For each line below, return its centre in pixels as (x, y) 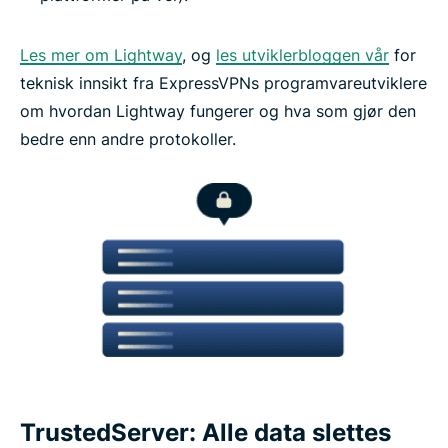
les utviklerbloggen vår (302, 55)
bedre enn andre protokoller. (128, 139)
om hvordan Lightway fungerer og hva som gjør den (218, 111)
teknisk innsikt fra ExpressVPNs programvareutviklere (223, 83)
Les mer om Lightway (101, 55)
